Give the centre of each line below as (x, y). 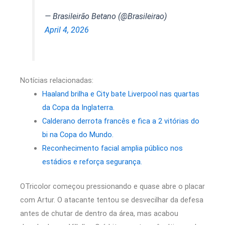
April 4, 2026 (67, 30)
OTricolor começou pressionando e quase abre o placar (113, 186)
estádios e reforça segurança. (92, 161)
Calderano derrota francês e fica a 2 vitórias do (121, 121)
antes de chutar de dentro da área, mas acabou (99, 213)
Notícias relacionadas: (57, 80)
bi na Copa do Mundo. (78, 134)
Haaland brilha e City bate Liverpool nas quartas (121, 94)
